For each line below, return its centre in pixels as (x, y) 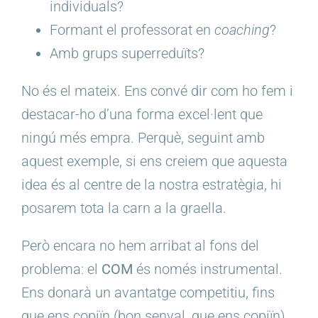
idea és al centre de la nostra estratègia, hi (152, 185)
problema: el (61, 269)
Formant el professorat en (132, 30)
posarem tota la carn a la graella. (124, 208)
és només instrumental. (208, 269)
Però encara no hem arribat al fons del (140, 246)
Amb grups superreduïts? (127, 54)
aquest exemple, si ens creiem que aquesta (154, 161)
